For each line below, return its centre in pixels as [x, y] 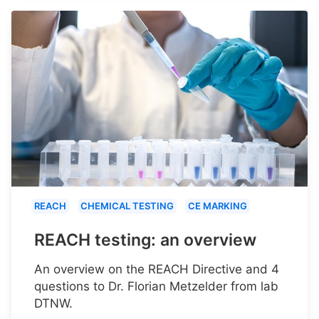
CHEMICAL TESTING [127, 205]
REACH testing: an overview [145, 240]
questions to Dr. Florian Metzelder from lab [156, 286]
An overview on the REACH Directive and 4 [157, 269]
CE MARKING [218, 205]
